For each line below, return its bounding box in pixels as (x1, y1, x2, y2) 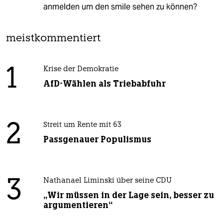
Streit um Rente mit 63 (43, 121, 121, 129)
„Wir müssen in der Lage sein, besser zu (43, 189, 214, 201)
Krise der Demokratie (43, 65, 118, 73)
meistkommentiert (6, 33, 101, 44)
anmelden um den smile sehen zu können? (43, 1, 197, 12)
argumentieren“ (43, 199, 112, 211)
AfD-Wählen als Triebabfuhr (43, 78, 166, 89)
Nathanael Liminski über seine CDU (43, 177, 172, 185)
